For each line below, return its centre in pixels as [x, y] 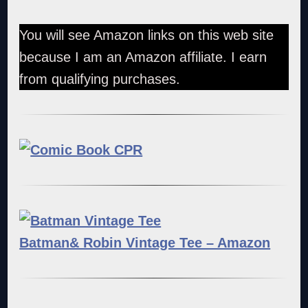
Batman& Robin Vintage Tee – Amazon [145, 242]
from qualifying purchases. [100, 79]
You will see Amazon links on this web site [147, 35]
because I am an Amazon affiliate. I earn [143, 57]
